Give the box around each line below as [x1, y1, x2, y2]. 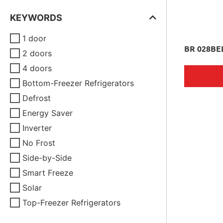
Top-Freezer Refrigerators [22, 198, 120, 208]
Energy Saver [22, 108, 73, 118]
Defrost [22, 93, 51, 103]
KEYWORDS [10, 12, 62, 23]
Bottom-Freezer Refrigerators [22, 78, 134, 88]
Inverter [22, 123, 52, 133]
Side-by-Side [22, 153, 72, 163]
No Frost [22, 138, 55, 148]
